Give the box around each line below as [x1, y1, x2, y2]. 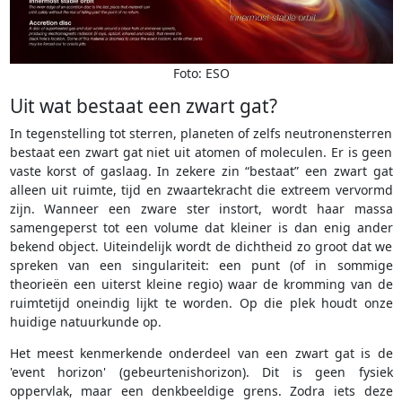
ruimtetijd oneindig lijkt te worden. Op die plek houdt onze [9, 294, 393, 312]
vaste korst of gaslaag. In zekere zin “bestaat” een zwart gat [9, 162, 393, 180]
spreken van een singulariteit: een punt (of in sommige [9, 257, 393, 275]
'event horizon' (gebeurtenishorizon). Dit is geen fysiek [9, 363, 393, 381]
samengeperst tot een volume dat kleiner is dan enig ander [9, 219, 393, 237]
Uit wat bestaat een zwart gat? [9, 93, 277, 119]
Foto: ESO [172, 65, 230, 83]
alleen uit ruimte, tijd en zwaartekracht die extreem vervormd [9, 181, 393, 199]
